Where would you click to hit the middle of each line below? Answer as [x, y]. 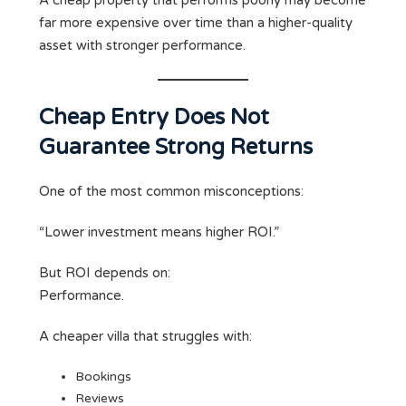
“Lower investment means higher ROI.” [159, 232]
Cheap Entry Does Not [154, 118]
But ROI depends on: [105, 273]
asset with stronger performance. [142, 46]
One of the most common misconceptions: [171, 192]
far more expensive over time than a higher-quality [196, 23]
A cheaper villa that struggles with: [145, 337]
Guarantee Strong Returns [176, 148]
